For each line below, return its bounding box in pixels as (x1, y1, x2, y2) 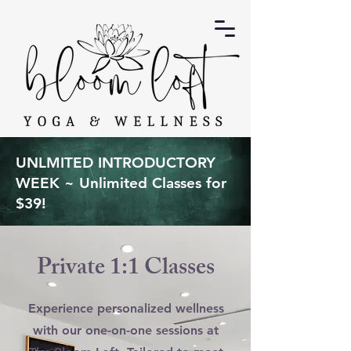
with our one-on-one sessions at (33, 323, 219, 338)
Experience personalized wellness (27, 301, 224, 316)
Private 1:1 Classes (36, 249, 215, 290)
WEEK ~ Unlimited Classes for (16, 174, 226, 192)
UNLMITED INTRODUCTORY (16, 154, 215, 172)
